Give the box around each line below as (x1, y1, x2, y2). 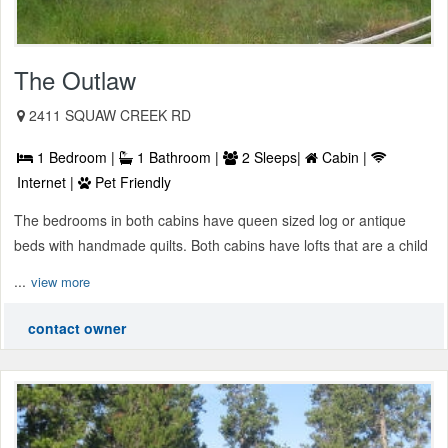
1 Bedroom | (33, 147, 119, 168)
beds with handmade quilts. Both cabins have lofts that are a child (14, 235, 428, 256)
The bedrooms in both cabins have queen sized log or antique (14, 210, 406, 231)
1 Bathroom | (133, 147, 223, 168)
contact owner (28, 318, 126, 339)
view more (31, 272, 90, 292)
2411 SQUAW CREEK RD (29, 105, 191, 126)
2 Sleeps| (238, 147, 305, 168)
